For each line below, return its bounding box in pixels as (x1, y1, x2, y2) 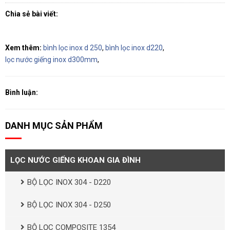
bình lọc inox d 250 (43, 43, 102, 52)
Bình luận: (5, 88, 38, 97)
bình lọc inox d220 (105, 43, 163, 52)
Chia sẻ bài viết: (5, 9, 60, 18)
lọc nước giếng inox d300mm (5, 55, 98, 64)
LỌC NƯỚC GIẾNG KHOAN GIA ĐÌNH (10, 155, 141, 165)
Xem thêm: (5, 43, 42, 52)
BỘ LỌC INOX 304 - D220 (27, 177, 111, 187)
